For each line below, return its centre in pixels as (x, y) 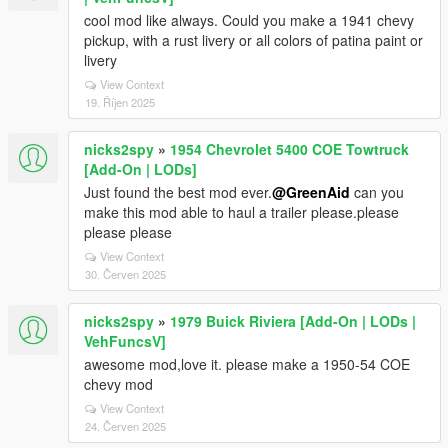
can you (377, 192)
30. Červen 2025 (125, 274)
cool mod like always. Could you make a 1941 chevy (249, 20)
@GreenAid (311, 192)
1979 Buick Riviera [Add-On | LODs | (293, 321)
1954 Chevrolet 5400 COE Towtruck (289, 149)
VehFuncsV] (125, 341)
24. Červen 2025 (125, 426)
